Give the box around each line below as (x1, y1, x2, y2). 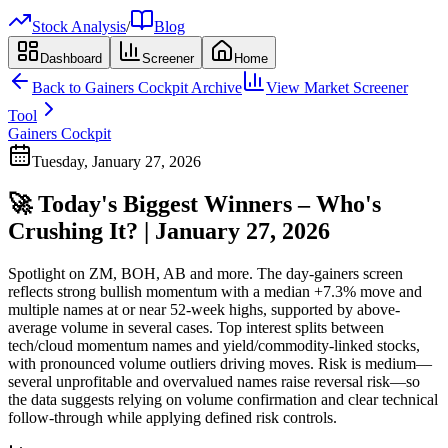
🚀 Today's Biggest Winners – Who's (8, 190, 381, 217)
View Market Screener (266, 79, 408, 96)
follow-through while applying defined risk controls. (8, 408, 337, 426)
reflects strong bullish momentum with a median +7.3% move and (8, 282, 422, 300)
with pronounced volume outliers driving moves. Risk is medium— (8, 354, 432, 372)
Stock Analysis (32, 18, 126, 35)
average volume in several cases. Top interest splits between (8, 318, 384, 336)
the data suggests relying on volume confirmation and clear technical (8, 390, 438, 408)
